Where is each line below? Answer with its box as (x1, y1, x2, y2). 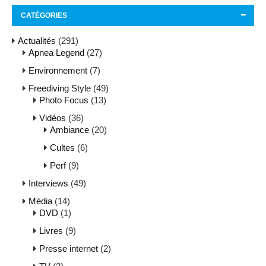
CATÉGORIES (21, 11, 67, 20)
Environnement (28, 65, 87, 75)
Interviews (28, 178, 68, 188)
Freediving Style (28, 83, 91, 93)
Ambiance (50, 124, 89, 135)
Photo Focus (39, 94, 88, 105)
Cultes (50, 142, 75, 153)
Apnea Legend (28, 47, 84, 58)
